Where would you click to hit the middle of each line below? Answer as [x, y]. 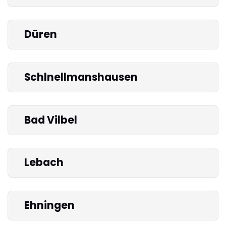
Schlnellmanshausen [81, 77]
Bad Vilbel [51, 120]
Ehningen [49, 205]
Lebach [44, 163]
